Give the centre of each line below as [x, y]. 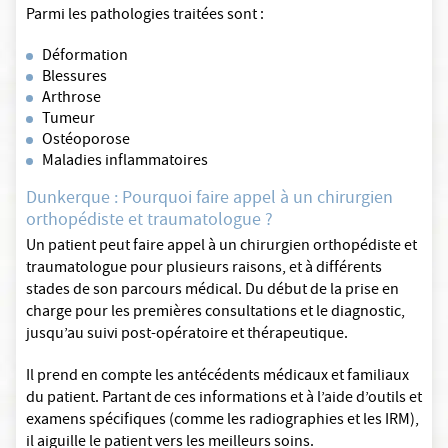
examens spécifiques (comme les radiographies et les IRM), [222, 421]
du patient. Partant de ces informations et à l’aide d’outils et [224, 399]
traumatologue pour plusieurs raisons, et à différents [204, 269]
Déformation [85, 57]
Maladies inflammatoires [125, 162]
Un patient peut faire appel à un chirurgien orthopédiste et [221, 247]
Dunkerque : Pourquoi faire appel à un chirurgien [209, 200]
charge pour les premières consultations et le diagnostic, [215, 313]
